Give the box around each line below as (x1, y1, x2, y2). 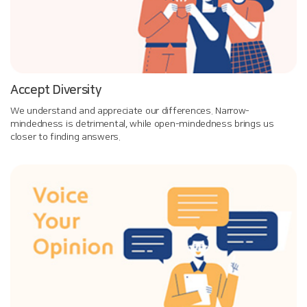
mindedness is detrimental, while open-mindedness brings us (10, 119, 274, 130)
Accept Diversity (10, 84, 101, 98)
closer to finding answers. (10, 132, 121, 143)
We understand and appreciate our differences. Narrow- (10, 106, 250, 117)
